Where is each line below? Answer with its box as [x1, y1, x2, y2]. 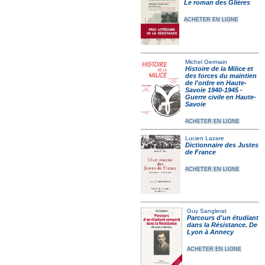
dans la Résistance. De [187, 221, 258, 228]
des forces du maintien [185, 72, 257, 79]
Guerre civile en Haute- [185, 93, 256, 101]
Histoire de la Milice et [185, 65, 253, 72]
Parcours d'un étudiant [187, 214, 259, 221]
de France [185, 148, 216, 156]
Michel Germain [185, 59, 227, 65]
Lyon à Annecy [187, 228, 234, 235]
